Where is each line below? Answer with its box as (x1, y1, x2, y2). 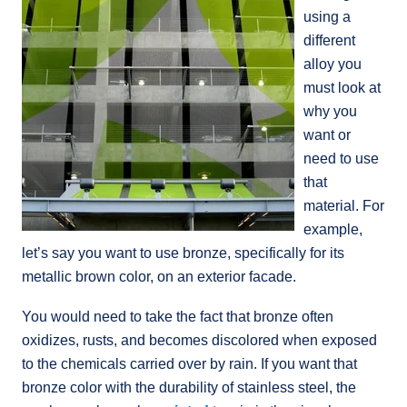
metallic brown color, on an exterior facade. (22, 268, 300, 284)
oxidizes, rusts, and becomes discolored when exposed (22, 332, 377, 348)
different (303, 32, 355, 48)
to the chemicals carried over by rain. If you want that (22, 355, 357, 372)
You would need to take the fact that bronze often (22, 308, 333, 324)
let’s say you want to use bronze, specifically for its (22, 244, 344, 261)
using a (303, 8, 351, 25)
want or (303, 126, 351, 143)
